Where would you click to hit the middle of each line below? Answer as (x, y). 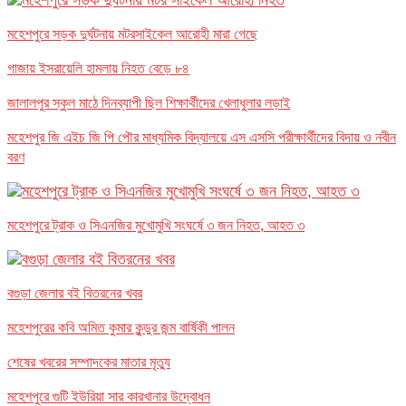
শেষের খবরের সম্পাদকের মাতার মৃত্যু (89, 362)
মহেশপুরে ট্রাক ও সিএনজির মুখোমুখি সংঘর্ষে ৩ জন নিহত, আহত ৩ (156, 225)
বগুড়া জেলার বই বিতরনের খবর (75, 293)
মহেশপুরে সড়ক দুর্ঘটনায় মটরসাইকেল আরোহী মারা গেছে (132, 34)
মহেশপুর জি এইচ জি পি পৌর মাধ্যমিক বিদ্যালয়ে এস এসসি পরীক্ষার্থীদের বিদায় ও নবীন (202, 137)
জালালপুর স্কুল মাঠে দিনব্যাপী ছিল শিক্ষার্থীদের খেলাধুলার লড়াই (149, 102)
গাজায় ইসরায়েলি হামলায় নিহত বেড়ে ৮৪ (98, 68)
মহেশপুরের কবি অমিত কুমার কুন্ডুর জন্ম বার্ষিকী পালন (121, 327)
